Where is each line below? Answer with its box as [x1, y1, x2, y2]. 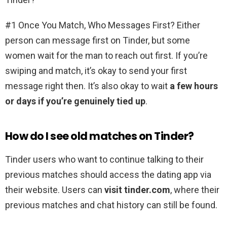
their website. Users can [5, 184, 104, 196]
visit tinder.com [104, 184, 170, 196]
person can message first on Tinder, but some [5, 35, 190, 46]
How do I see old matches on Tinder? [5, 129, 194, 144]
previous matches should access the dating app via [5, 169, 211, 180]
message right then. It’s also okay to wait [5, 81, 170, 92]
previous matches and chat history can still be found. [5, 200, 217, 211]
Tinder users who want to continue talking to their [5, 154, 204, 165]
